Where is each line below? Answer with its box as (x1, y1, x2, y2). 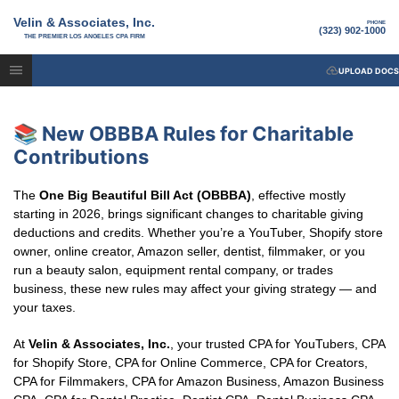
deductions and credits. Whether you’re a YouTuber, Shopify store (13, 225, 383, 240)
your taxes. (13, 300, 76, 314)
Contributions (13, 145, 149, 168)
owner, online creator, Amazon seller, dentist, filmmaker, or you (13, 244, 365, 258)
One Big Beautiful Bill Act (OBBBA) (39, 188, 251, 202)
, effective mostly (251, 188, 346, 202)
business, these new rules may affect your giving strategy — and (13, 281, 377, 296)
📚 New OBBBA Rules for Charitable (13, 122, 354, 145)
